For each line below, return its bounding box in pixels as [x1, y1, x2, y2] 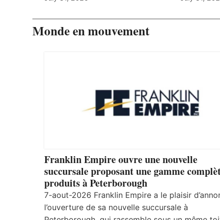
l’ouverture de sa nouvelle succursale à [44, 202, 188, 212]
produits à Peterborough [44, 175, 147, 190]
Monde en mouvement [32, 21, 149, 40]
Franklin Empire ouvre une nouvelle [44, 152, 197, 166]
